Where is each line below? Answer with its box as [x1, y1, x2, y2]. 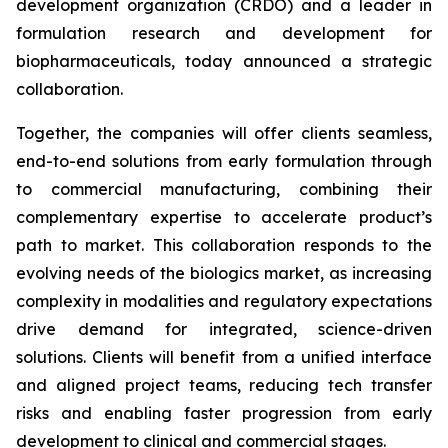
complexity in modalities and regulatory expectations [16, 291, 432, 311]
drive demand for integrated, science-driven [16, 319, 432, 339]
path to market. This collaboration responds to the [16, 235, 432, 255]
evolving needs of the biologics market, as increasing [16, 263, 432, 283]
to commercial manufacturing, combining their [16, 179, 432, 199]
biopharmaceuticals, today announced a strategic [16, 51, 432, 71]
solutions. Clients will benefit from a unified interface [16, 347, 432, 367]
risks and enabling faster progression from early [16, 403, 432, 423]
